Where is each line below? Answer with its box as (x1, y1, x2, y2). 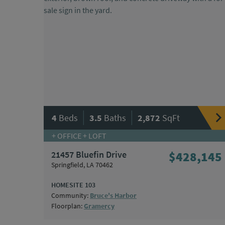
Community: (51, 191, 90, 200)
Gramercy (84, 201, 115, 211)
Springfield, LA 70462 (51, 160, 113, 170)
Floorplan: (51, 201, 84, 211)
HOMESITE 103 (51, 180, 95, 190)
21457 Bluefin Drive (51, 149, 127, 161)
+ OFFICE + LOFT (52, 131, 106, 141)
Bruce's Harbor (90, 191, 137, 200)
